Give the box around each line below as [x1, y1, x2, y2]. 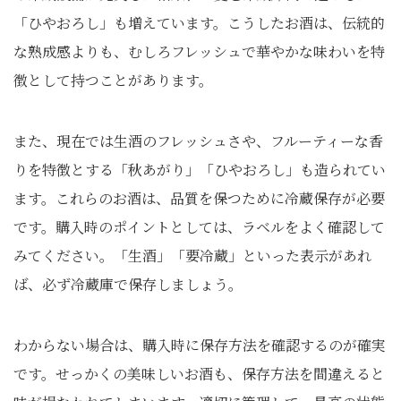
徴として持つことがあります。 [13, 70, 213, 90]
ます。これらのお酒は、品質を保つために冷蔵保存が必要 [13, 188, 385, 209]
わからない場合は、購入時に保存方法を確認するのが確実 [13, 335, 386, 355]
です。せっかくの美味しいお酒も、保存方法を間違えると [13, 363, 385, 384]
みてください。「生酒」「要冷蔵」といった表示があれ [13, 245, 371, 266]
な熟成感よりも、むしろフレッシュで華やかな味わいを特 [13, 41, 385, 62]
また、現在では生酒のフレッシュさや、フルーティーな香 [13, 131, 383, 151]
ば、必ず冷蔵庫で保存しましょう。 [13, 274, 243, 294]
